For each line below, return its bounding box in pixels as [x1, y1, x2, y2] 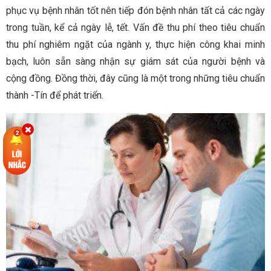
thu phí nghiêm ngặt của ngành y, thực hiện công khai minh [6, 39, 265, 51]
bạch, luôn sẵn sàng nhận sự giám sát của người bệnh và [6, 56, 265, 68]
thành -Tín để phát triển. [6, 90, 103, 102]
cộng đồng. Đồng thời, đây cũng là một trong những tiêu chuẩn [6, 73, 265, 85]
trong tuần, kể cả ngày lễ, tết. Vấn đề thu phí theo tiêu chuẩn [6, 22, 265, 34]
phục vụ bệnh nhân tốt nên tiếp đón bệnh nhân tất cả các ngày [6, 5, 265, 17]
